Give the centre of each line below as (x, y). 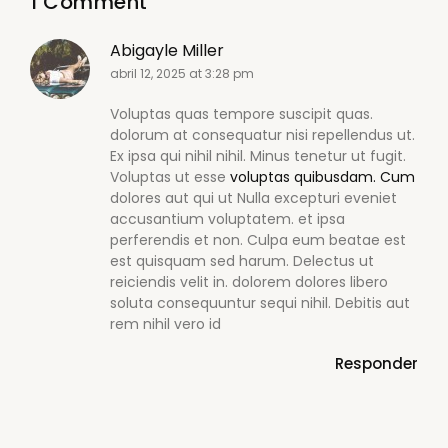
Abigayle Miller (167, 50)
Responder (376, 363)
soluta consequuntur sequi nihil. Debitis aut (260, 302)
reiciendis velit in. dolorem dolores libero (249, 281)
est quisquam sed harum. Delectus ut (242, 260)
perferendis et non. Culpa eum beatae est (258, 239)
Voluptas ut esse (170, 176)
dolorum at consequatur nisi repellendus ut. (262, 134)
